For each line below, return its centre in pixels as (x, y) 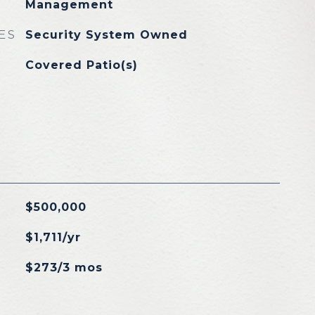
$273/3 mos (64, 268)
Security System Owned (106, 35)
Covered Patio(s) (81, 65)
